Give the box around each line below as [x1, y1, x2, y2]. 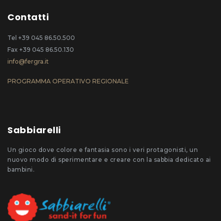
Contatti [7, 10, 49, 23]
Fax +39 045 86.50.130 [7, 45, 74, 53]
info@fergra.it [7, 57, 49, 65]
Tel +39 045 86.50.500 [7, 34, 75, 41]
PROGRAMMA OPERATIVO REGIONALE [7, 77, 129, 85]
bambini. [7, 165, 35, 173]
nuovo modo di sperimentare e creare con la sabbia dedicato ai [7, 155, 211, 163]
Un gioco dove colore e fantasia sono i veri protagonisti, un [7, 146, 198, 153]
